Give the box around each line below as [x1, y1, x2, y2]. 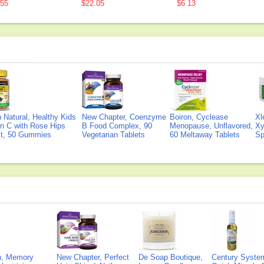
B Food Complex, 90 [82, 121, 152, 130]
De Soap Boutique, [138, 253, 203, 262]
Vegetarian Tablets [82, 130, 145, 139]
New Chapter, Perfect [57, 253, 129, 262]
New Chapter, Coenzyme [82, 113, 166, 121]
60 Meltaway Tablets [170, 130, 240, 139]
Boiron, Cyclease [170, 113, 228, 121]
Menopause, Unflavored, [170, 121, 253, 130]
